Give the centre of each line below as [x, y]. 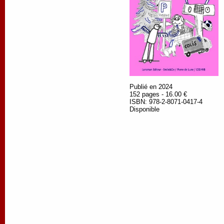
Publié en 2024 [151, 86]
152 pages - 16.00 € [158, 94]
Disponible [144, 109]
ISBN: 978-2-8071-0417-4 [166, 101]
